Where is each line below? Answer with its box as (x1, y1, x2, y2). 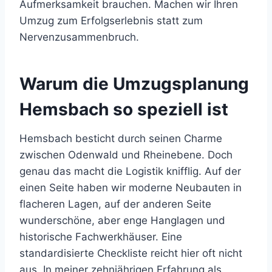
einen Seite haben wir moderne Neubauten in (19, 181, 242, 194)
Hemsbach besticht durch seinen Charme (19, 132, 222, 144)
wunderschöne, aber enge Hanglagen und (19, 214, 225, 226)
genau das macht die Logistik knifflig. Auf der (19, 165, 241, 177)
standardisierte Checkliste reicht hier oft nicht (19, 246, 242, 259)
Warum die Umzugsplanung (19, 73, 249, 94)
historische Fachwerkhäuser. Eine (19, 230, 182, 243)
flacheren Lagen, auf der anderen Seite (19, 197, 211, 210)
